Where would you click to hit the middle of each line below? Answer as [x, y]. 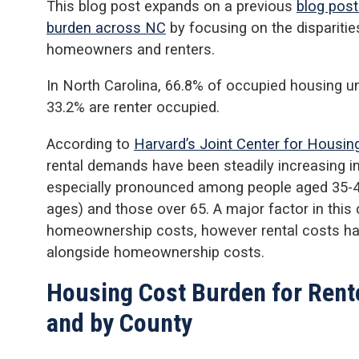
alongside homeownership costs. [155, 252]
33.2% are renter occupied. [133, 107]
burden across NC [106, 27]
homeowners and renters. [131, 49]
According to [90, 143]
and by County [119, 323]
